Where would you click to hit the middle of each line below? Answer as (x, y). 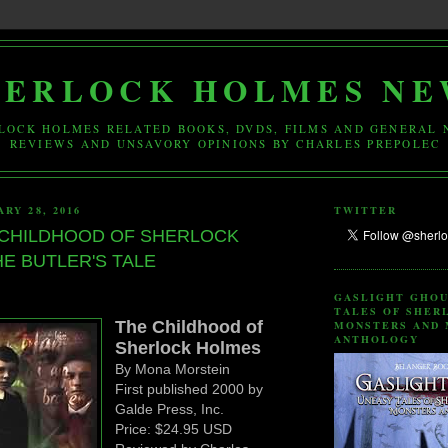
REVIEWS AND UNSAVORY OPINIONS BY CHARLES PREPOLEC (225, 143)
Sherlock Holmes (188, 347)
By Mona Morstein (172, 368)
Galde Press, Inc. (169, 408)
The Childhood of (189, 326)
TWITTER (366, 210)
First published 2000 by (189, 388)
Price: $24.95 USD (173, 428)
